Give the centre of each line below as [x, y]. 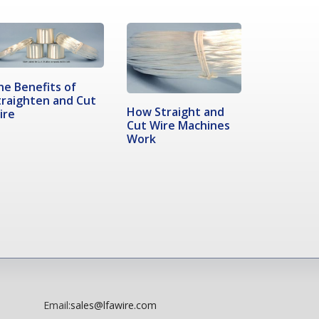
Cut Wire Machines [178, 126]
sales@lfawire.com [114, 305]
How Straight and [175, 112]
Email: [57, 305]
